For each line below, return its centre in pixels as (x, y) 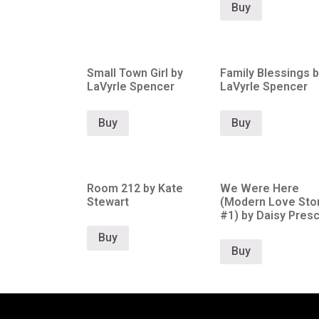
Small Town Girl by (135, 73)
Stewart (108, 202)
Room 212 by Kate (135, 188)
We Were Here (259, 188)
